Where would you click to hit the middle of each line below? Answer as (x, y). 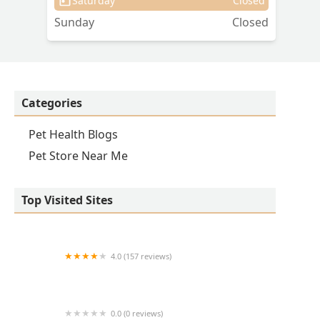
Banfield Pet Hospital (71, 270)
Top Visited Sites (67, 200)
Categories (52, 103)
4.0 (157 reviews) (141, 256)
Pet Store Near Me (78, 156)
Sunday (74, 22)
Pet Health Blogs (73, 135)
